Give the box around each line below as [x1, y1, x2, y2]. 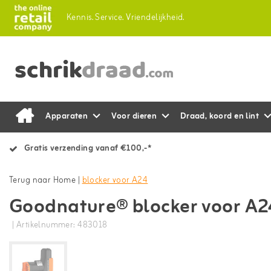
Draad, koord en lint [180, 109, 260, 123]
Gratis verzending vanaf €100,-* [24, 142, 152, 155]
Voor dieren [111, 109, 157, 123]
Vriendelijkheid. [126, 11, 184, 25]
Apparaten [45, 109, 88, 123]
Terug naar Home [9, 174, 76, 188]
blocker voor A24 [82, 174, 148, 188]
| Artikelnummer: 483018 [12, 218, 108, 232]
